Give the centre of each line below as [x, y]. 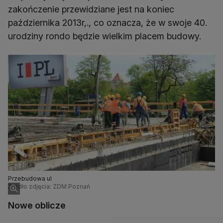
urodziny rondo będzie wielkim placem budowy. [105, 36]
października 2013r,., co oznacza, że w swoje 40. [108, 23]
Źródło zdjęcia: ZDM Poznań [49, 187]
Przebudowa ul [30, 179]
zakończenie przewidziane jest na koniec [91, 9]
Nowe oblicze [37, 206]
